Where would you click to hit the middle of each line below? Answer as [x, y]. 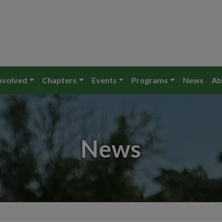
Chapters [59, 80]
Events [104, 80]
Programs [150, 80]
